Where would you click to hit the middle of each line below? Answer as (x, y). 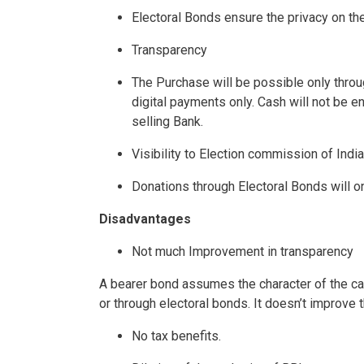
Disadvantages (145, 219)
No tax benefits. (176, 336)
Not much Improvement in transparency (243, 252)
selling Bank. (167, 122)
